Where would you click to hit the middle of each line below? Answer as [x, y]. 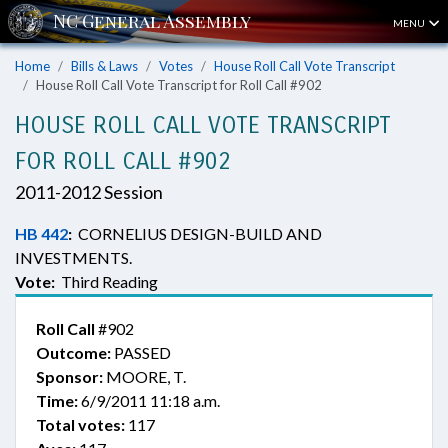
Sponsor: [69, 376]
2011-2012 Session [89, 192]
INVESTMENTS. [73, 257]
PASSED [141, 352]
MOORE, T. [144, 376]
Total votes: [80, 424]
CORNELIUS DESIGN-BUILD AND [197, 233]
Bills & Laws [104, 66]
